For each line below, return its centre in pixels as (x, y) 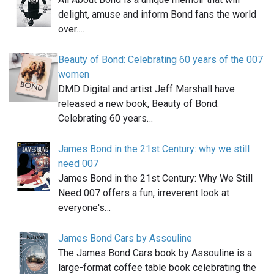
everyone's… (84, 207)
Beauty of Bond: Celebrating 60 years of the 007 (161, 59)
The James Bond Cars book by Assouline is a (155, 253)
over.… (71, 29)
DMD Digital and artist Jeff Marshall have (146, 89)
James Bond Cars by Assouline (125, 238)
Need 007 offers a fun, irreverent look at (144, 193)
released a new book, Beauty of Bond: (139, 103)
